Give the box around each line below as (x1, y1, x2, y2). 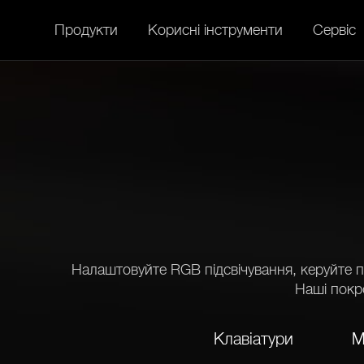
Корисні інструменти (148, 21, 283, 38)
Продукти (54, 21, 118, 38)
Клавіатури (214, 329, 293, 349)
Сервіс (313, 21, 356, 38)
